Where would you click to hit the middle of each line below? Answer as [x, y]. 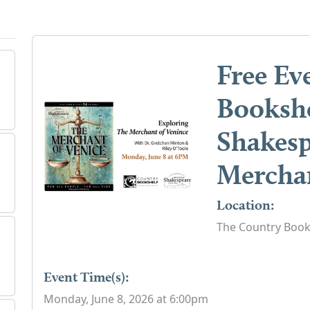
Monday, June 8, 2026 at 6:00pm [126, 299]
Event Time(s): [86, 276]
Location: [245, 204]
